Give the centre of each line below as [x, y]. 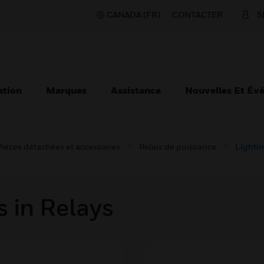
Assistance [136, 90]
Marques [66, 90]
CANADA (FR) [133, 14]
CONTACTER [197, 14]
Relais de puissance [178, 146]
